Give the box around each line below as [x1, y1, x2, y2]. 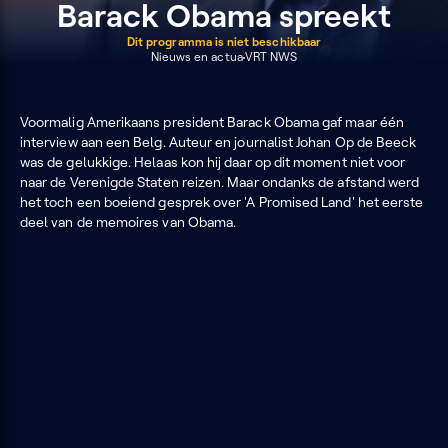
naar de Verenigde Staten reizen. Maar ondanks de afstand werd [20, 174, 420, 190]
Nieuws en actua [150, 50, 243, 63]
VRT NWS [244, 50, 298, 63]
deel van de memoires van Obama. [20, 214, 237, 230]
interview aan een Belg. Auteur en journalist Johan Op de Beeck [20, 134, 417, 150]
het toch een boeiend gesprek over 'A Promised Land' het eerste [20, 194, 424, 210]
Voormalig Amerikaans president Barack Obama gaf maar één [20, 114, 404, 130]
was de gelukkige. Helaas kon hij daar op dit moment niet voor [20, 154, 406, 170]
